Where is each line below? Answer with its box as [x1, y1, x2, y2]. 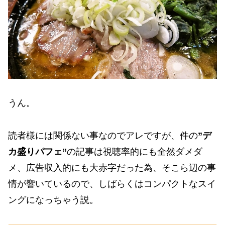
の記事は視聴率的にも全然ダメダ [67, 146, 202, 157]
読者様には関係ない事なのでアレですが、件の [8, 130, 198, 141]
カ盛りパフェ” [8, 146, 67, 157]
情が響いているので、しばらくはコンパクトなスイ [8, 178, 216, 189]
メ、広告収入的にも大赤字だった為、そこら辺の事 [8, 162, 216, 173]
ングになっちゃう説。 [8, 194, 98, 205]
